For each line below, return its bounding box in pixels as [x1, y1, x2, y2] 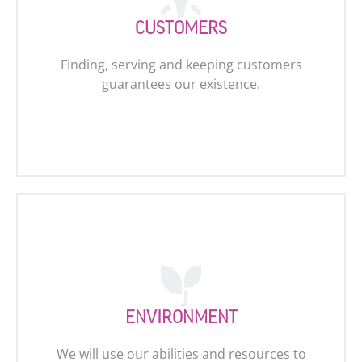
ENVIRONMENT [124, 309, 238, 326]
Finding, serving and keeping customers [60, 56, 302, 74]
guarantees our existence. [102, 75, 260, 93]
